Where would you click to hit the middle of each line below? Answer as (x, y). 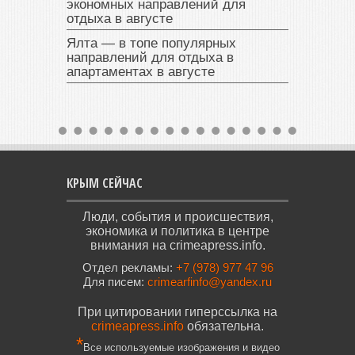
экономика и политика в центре (177, 231)
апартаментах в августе (141, 71)
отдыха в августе (120, 18)
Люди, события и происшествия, (177, 216)
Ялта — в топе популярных (151, 43)
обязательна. (225, 326)
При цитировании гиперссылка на (177, 311)
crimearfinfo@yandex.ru (210, 282)
